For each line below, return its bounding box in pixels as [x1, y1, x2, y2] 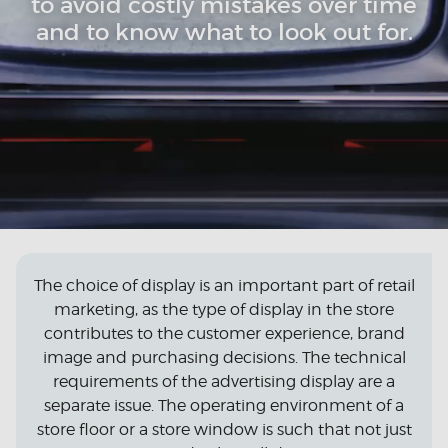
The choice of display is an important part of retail [33, 276, 415, 296]
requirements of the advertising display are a [53, 372, 395, 392]
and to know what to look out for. [35, 17, 413, 46]
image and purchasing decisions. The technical [42, 348, 406, 368]
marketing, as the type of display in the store [54, 300, 394, 320]
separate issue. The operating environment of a [44, 396, 404, 416]
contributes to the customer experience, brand [43, 324, 405, 344]
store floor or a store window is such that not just [36, 420, 412, 440]
